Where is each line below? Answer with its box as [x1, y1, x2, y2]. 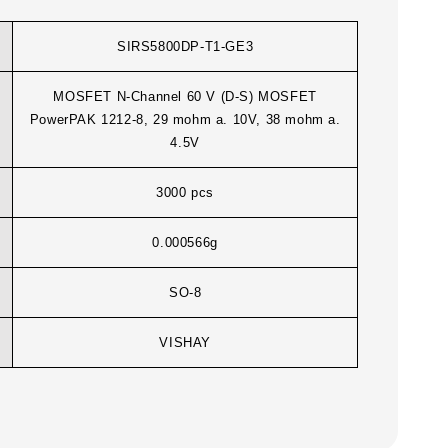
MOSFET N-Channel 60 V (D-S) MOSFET [53, 89, 317, 105]
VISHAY [159, 335, 211, 351]
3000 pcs [156, 185, 215, 201]
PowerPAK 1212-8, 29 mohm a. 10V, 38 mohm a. [29, 112, 341, 128]
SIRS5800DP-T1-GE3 [117, 39, 254, 55]
